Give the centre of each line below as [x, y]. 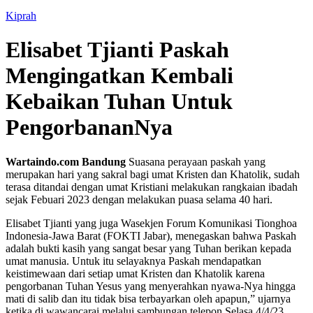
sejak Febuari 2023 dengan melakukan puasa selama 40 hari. [139, 199]
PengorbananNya [89, 128]
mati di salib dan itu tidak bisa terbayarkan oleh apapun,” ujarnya [148, 298]
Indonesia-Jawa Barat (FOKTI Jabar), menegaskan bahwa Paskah [151, 235]
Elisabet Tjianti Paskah [117, 50]
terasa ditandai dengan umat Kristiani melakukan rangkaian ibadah [152, 187]
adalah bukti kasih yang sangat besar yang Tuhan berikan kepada [148, 248]
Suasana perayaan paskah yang [196, 161]
